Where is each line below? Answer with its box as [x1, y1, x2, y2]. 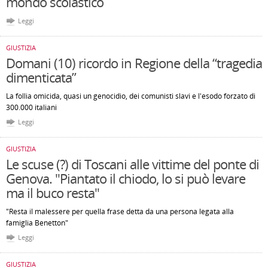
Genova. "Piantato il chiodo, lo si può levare [6, 169, 245, 187]
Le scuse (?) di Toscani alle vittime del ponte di [6, 155, 259, 173]
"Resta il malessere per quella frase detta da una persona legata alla [6, 206, 234, 217]
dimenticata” [6, 68, 76, 86]
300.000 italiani [6, 102, 57, 112]
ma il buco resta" [6, 184, 99, 202]
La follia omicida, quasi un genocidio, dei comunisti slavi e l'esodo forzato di [6, 91, 255, 101]
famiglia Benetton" [6, 218, 68, 228]
